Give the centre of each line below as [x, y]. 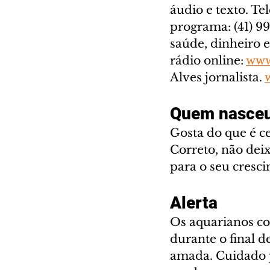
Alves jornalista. [217, 77]
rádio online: [208, 60]
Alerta [194, 202]
